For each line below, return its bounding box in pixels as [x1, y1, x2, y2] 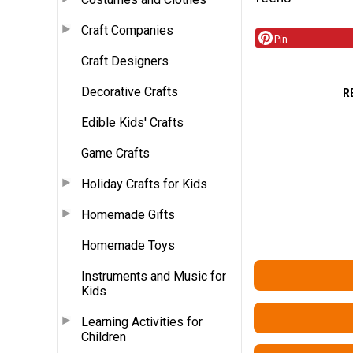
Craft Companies [81, 22, 173, 38]
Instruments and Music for [81, 268, 226, 284]
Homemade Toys [81, 237, 175, 253]
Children [81, 329, 126, 344]
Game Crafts [81, 145, 150, 161]
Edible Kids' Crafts [81, 114, 184, 130]
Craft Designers [81, 53, 169, 69]
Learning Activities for [81, 314, 203, 329]
